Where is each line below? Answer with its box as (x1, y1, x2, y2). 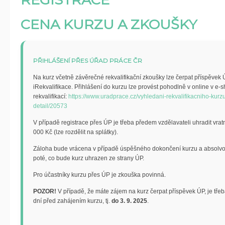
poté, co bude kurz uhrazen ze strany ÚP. (33, 155, 144, 162)
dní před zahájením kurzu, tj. (33, 197, 111, 204)
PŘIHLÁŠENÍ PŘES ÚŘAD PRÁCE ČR (33, 57, 142, 64)
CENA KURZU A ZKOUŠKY (21, 16, 197, 33)
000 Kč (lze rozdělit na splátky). (33, 129, 120, 136)
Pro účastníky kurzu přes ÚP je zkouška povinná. (33, 171, 166, 178)
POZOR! (33, 188, 58, 195)
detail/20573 (33, 102, 67, 109)
